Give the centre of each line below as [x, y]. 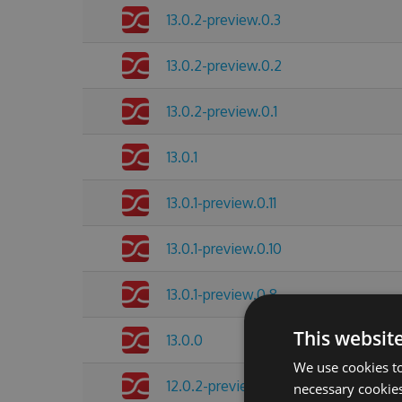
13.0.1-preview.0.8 [222, 294]
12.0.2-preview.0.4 [225, 386]
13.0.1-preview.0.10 [224, 249]
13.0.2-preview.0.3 [224, 20]
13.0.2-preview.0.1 [222, 111]
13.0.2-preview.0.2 [224, 66]
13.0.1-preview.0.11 [222, 203]
